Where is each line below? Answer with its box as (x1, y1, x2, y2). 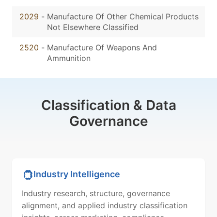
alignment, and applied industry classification (22, 201, 187, 211)
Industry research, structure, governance (22, 188, 170, 199)
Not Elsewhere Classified (47, 22, 139, 32)
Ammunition (47, 53, 91, 63)
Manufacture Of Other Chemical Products (47, 12, 199, 22)
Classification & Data (41, 97, 176, 114)
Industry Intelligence (33, 169, 120, 179)
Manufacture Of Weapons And (47, 43, 157, 53)
